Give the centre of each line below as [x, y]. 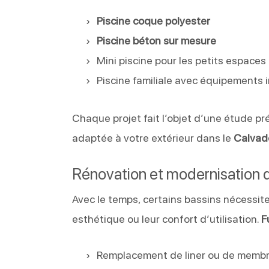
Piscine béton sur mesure [157, 40]
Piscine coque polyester [154, 20]
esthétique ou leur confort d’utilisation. [167, 219]
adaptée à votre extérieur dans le [153, 138]
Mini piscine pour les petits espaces [182, 60]
